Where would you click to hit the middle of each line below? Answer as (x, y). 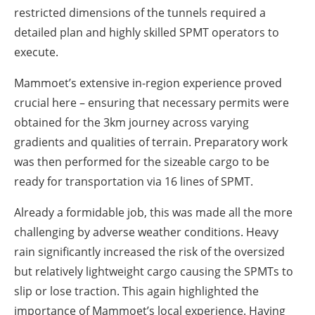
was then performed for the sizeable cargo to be (142, 161)
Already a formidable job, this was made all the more (153, 212)
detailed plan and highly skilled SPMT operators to (147, 32)
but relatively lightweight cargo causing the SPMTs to (154, 271)
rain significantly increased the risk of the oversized (149, 251)
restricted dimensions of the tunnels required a (140, 12)
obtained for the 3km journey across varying (131, 122)
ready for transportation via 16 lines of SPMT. (135, 181)
